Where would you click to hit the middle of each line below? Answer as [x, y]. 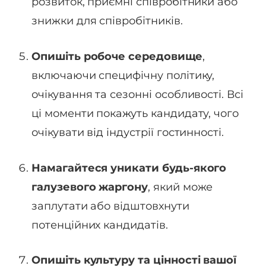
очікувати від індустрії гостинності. [128, 132]
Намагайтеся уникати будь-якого [129, 168]
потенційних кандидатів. [100, 225]
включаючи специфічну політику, [123, 75]
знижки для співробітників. [107, 21]
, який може [180, 187]
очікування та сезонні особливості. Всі [137, 94]
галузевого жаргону [90, 187]
